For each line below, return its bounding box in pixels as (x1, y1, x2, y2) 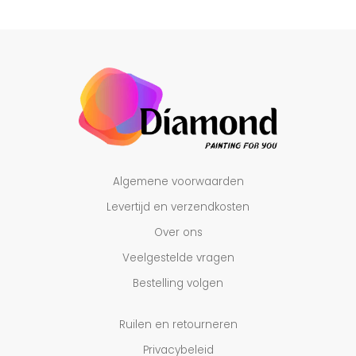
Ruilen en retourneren (118, 316, 238, 332)
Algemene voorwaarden (112, 173, 244, 189)
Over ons (153, 224, 203, 240)
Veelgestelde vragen (122, 250, 234, 265)
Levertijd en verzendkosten (106, 199, 250, 215)
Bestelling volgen (133, 275, 223, 291)
